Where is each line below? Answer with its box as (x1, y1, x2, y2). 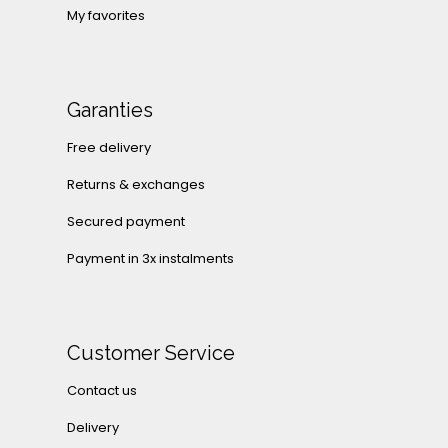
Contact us (67, 381, 137, 401)
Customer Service (67, 341, 235, 366)
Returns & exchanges (67, 175, 205, 195)
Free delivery (67, 138, 151, 158)
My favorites (67, 6, 145, 26)
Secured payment (67, 212, 185, 232)
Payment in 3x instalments (67, 249, 234, 269)
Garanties (67, 98, 153, 123)
